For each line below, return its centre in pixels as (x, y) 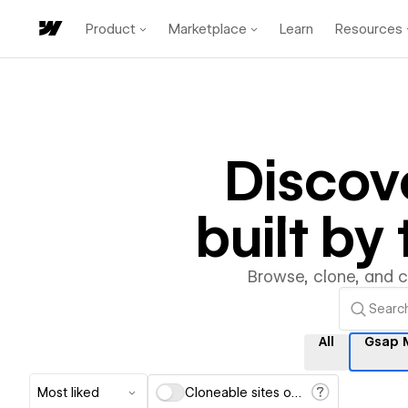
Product (111, 29)
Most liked (68, 393)
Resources (369, 29)
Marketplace (208, 29)
